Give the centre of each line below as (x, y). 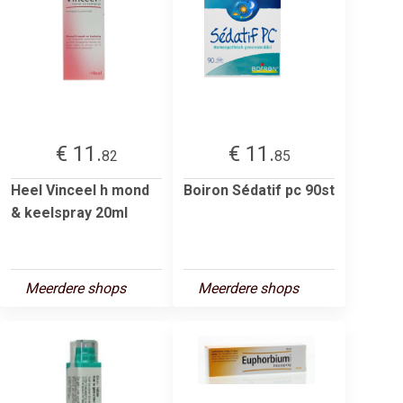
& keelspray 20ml (69, 212)
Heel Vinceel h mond (80, 190)
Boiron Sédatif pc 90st (259, 190)
